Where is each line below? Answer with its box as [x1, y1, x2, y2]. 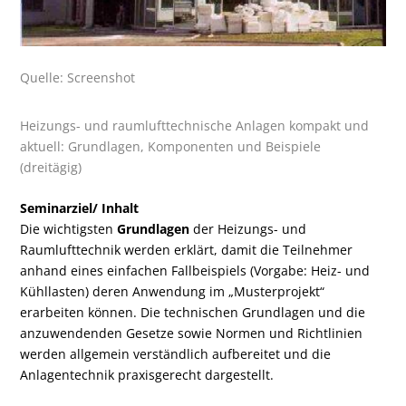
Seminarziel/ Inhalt [20, 199, 140, 217]
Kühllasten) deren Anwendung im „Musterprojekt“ [20, 283, 325, 301]
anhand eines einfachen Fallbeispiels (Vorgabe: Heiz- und [20, 262, 371, 280]
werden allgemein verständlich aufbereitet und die [20, 345, 332, 363]
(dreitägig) [20, 158, 108, 176]
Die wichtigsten [20, 220, 118, 238]
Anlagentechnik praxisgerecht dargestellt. [20, 366, 275, 384]
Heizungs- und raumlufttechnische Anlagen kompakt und [20, 116, 370, 134]
